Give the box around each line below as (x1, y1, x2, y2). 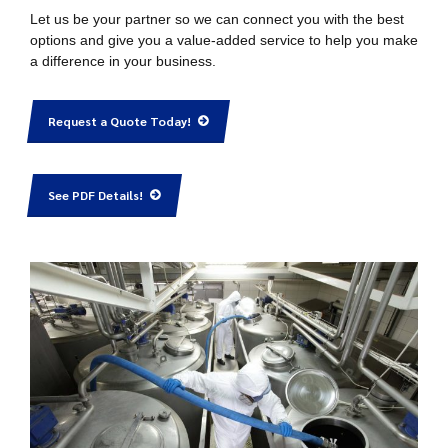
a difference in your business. (30, 53, 216, 70)
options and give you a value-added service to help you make (30, 32, 418, 49)
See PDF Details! (47, 186, 143, 203)
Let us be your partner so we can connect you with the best (30, 11, 404, 28)
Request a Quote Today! (47, 113, 191, 130)
